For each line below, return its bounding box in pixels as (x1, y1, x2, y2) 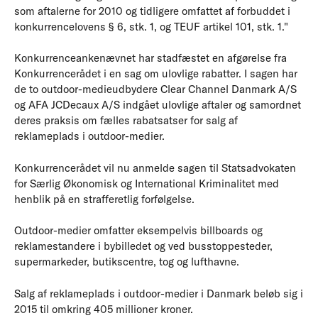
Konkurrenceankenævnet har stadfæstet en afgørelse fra (14, 51, 287, 65)
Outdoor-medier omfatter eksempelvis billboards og (14, 224, 263, 237)
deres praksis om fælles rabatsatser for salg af (14, 114, 238, 127)
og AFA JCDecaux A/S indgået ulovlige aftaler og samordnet (14, 98, 301, 111)
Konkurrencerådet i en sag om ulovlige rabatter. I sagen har (14, 67, 297, 80)
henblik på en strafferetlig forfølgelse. (14, 192, 194, 206)
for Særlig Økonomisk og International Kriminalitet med (14, 176, 279, 190)
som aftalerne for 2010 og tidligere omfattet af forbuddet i (14, 4, 290, 18)
